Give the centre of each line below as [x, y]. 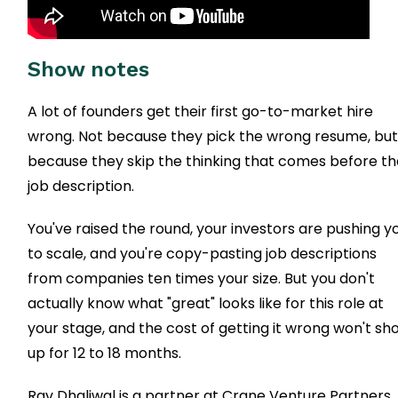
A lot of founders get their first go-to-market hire [201, 111]
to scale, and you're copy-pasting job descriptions [203, 253]
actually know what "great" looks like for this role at [206, 303]
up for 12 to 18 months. [105, 353]
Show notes [89, 69]
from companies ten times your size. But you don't [202, 278]
